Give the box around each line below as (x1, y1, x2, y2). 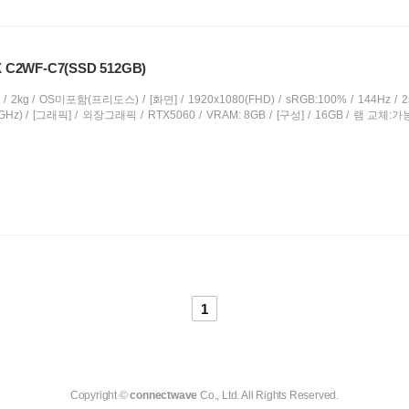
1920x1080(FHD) (188, 93, 276, 106)
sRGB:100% (285, 93, 347, 106)
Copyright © (69, 389, 131, 402)
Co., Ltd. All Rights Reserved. (197, 389, 340, 402)
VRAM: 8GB (205, 109, 266, 121)
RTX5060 (148, 109, 196, 121)
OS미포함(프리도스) (39, 93, 140, 106)
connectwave (130, 389, 198, 402)
